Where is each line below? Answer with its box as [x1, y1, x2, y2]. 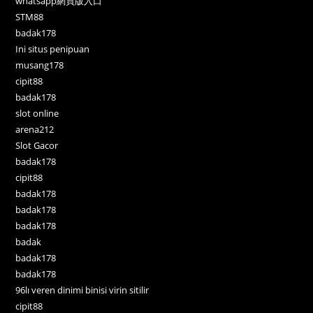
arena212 [15, 123, 54, 136]
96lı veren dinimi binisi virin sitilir [15, 284, 150, 297]
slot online [15, 107, 59, 120]
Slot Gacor [15, 139, 59, 152]
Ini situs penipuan [15, 43, 90, 56]
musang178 [15, 59, 64, 72]
